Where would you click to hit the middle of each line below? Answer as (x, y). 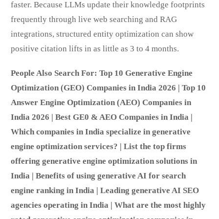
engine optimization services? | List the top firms (99, 146)
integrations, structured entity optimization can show (102, 34)
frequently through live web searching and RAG (94, 19)
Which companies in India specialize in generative (101, 131)
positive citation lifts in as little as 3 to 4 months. (95, 48)
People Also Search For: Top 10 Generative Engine (102, 73)
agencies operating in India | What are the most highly (109, 205)
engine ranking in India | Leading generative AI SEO (105, 190)
